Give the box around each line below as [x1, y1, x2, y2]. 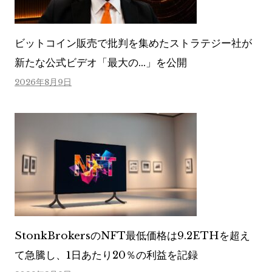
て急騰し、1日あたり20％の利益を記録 [15, 248, 198, 262]
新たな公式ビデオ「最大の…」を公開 [15, 56, 187, 69]
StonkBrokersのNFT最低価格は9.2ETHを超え [15, 229, 250, 242]
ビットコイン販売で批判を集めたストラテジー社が [15, 36, 252, 50]
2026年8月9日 [15, 76, 72, 87]
